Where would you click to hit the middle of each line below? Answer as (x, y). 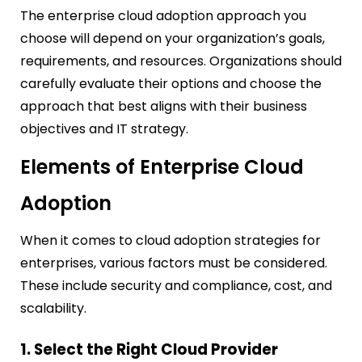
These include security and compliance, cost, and (176, 286)
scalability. (55, 309)
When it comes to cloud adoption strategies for (170, 241)
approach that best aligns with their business (164, 107)
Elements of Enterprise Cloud (162, 167)
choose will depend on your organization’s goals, (173, 39)
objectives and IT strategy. (104, 129)
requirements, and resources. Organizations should (181, 61)
